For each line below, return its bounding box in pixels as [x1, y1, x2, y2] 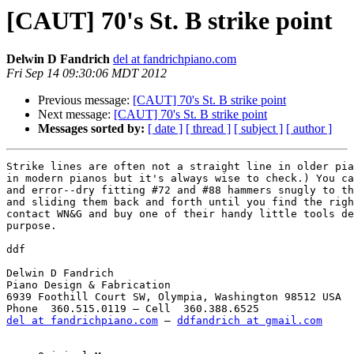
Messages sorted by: [38, 122, 145, 136]
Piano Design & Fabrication [6, 279, 171, 292]
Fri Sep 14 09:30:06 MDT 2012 [6, 66, 167, 81]
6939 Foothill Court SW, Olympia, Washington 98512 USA [6, 291, 341, 303]
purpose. [6, 220, 63, 232]
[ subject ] [234, 122, 283, 136]
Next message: [38, 107, 114, 122]
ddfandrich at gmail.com [177, 314, 322, 327]
